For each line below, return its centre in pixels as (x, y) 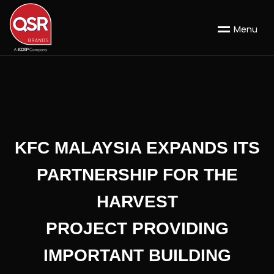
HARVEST (137, 202)
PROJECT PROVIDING (137, 228)
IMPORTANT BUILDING (137, 255)
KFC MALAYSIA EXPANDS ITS (137, 148)
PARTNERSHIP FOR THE (137, 175)
